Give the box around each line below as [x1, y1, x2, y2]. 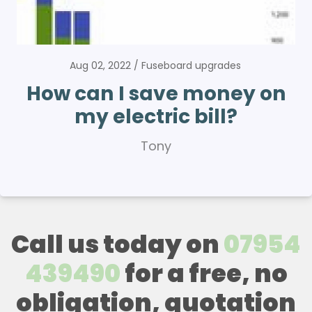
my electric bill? [75, 102, 237, 130]
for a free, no [120, 256, 288, 290]
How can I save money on [26, 79, 286, 107]
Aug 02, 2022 [70, 58, 134, 72]
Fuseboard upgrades [141, 58, 241, 72]
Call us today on [11, 226, 224, 261]
